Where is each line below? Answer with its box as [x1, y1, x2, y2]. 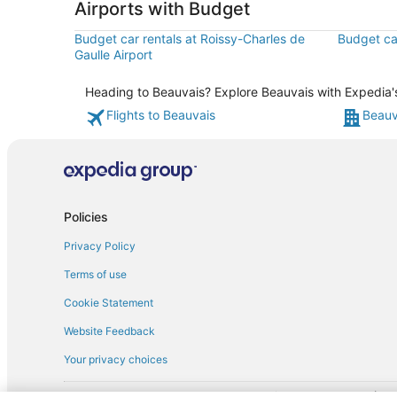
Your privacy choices [64, 352, 167, 366]
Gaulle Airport [74, 47, 152, 62]
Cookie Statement [64, 295, 153, 309]
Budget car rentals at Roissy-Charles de [74, 31, 305, 46]
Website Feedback [64, 323, 155, 338]
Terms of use [64, 267, 127, 281]
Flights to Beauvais [106, 107, 215, 122]
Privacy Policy [64, 238, 136, 253]
